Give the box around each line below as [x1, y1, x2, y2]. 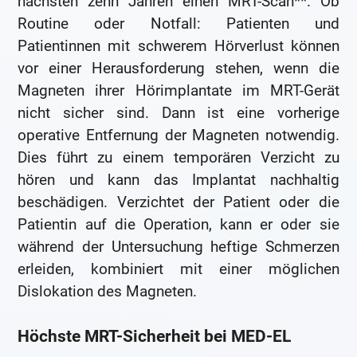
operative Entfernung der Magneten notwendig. [18, 126, 339, 145]
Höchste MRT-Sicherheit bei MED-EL [18, 327, 292, 347]
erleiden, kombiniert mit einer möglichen [18, 260, 339, 279]
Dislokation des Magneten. [18, 282, 198, 301]
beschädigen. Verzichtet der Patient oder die [18, 193, 339, 212]
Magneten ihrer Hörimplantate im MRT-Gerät [18, 81, 339, 100]
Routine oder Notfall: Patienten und [18, 14, 339, 33]
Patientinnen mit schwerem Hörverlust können [18, 37, 339, 56]
